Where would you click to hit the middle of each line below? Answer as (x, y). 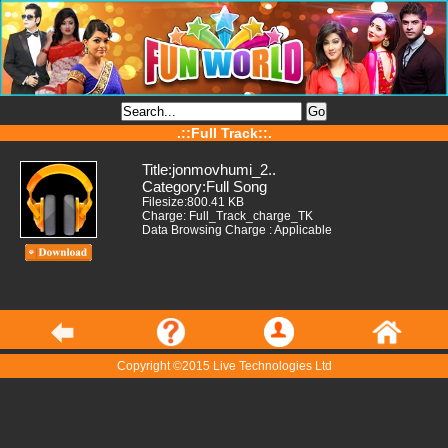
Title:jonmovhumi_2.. (209, 169)
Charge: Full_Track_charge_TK (227, 216)
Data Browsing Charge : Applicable (237, 230)
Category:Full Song (204, 186)
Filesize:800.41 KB (193, 202)
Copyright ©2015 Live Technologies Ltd (224, 366)
